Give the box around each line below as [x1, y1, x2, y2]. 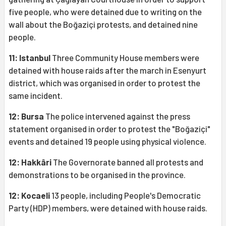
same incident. [9, 90, 63, 101]
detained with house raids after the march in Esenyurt [9, 65, 206, 76]
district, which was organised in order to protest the [9, 78, 200, 88]
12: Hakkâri [9, 157, 51, 167]
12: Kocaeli [9, 190, 50, 201]
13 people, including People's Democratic [50, 190, 201, 201]
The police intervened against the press [44, 111, 190, 122]
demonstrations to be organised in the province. [9, 169, 186, 180]
